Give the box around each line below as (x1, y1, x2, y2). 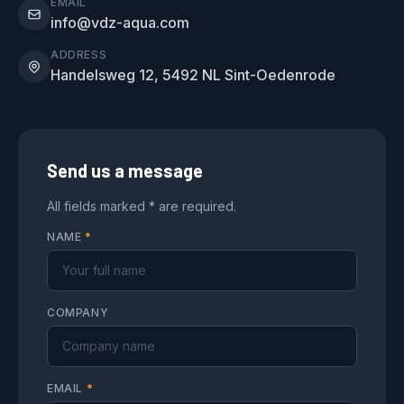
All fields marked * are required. (47, 198, 236, 215)
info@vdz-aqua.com (50, 14, 189, 32)
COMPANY (47, 306, 109, 320)
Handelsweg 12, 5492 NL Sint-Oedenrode (50, 66, 335, 85)
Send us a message (47, 160, 203, 182)
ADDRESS (50, 48, 107, 62)
